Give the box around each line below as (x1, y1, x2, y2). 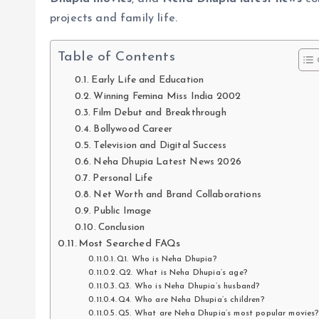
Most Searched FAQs (78, 238, 181, 249)
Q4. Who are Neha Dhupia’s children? (118, 295, 265, 304)
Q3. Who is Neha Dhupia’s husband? (118, 281, 261, 291)
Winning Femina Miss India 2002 (93, 91, 241, 101)
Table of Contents (58, 51, 175, 65)
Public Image (93, 206, 152, 216)
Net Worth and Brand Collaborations (93, 189, 261, 199)
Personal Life (93, 173, 153, 183)
